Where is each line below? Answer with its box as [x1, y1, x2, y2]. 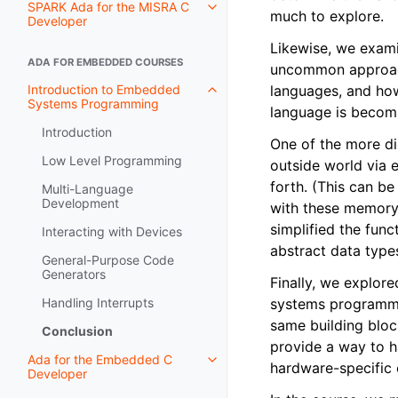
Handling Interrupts [42, 295, 154, 310]
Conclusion [42, 323, 113, 338]
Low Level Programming [42, 153, 182, 168]
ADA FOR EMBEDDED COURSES [28, 56, 183, 68]
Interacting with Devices [42, 224, 182, 239]
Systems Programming [28, 96, 159, 111]
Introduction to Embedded [28, 82, 180, 97]
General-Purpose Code [42, 252, 174, 267]
